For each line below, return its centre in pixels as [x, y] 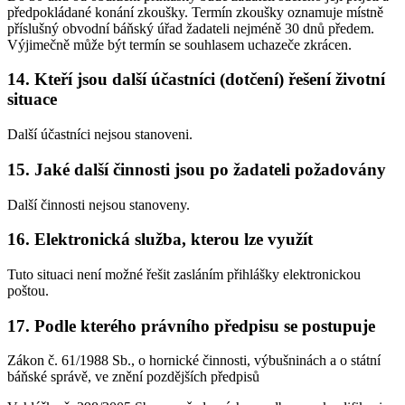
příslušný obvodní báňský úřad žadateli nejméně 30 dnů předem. [191, 28]
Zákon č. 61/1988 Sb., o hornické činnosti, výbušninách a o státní [194, 361]
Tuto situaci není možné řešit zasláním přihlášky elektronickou [184, 274]
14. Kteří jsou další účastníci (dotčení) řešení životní [196, 80]
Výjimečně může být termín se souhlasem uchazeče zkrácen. [179, 44]
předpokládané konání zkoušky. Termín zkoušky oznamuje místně [195, 12]
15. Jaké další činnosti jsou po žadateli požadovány [197, 169]
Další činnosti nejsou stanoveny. [99, 204]
